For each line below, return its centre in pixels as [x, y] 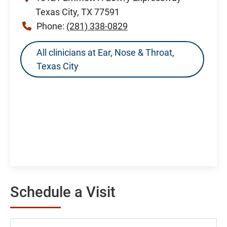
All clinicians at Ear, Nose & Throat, [105, 52]
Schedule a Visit [63, 192]
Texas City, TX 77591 [78, 12]
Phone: [51, 26]
